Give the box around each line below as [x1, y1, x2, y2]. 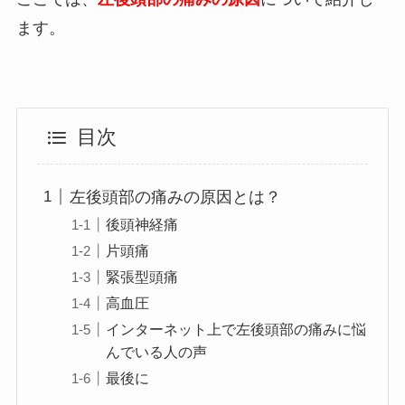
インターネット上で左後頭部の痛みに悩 [106, 320, 367, 337]
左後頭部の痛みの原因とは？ [70, 187, 282, 206]
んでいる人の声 [106, 343, 208, 360]
